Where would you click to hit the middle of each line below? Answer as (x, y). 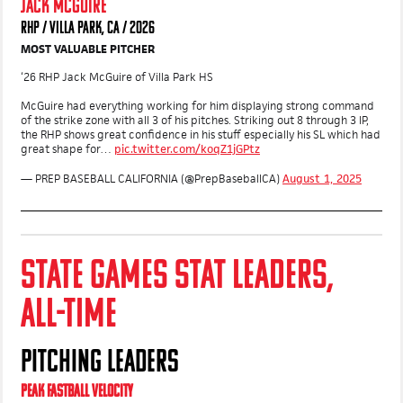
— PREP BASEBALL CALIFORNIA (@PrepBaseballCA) (152, 215)
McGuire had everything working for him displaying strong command (197, 142)
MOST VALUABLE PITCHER (88, 85)
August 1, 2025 (322, 215)
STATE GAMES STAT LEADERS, (177, 313)
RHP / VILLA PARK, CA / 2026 (88, 66)
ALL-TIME (69, 352)
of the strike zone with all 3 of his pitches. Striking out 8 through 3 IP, (195, 157)
